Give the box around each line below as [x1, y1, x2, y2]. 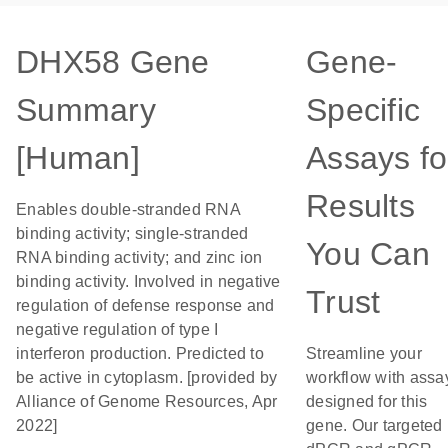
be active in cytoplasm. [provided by [16, 369, 277, 386]
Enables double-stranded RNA [16, 201, 240, 218]
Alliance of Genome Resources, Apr [16, 393, 278, 410]
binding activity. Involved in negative [16, 273, 281, 290]
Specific [306, 92, 420, 128]
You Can [306, 236, 430, 272]
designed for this [306, 393, 428, 410]
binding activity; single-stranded [16, 225, 249, 242]
